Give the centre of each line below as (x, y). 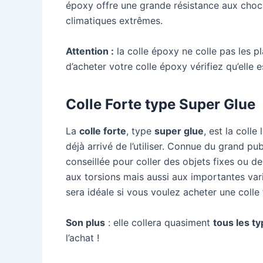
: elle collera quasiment (159, 222)
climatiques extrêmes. (114, 21)
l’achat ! (82, 237)
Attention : (90, 51)
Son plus (85, 222)
